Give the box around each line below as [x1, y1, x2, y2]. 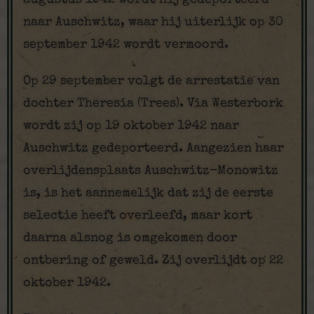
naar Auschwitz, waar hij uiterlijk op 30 [23, 16, 283, 29]
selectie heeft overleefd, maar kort [23, 210, 252, 222]
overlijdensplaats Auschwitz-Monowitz [23, 165, 278, 177]
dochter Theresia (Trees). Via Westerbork [23, 97, 283, 110]
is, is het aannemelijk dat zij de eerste [23, 187, 273, 200]
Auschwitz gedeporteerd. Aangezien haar [23, 142, 284, 155]
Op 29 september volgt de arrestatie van [23, 75, 280, 88]
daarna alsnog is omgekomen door [23, 232, 237, 245]
